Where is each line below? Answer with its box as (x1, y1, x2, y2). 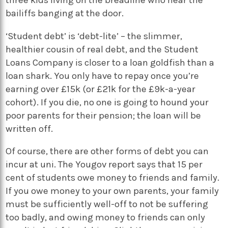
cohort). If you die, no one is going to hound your (6, 96, 209, 108)
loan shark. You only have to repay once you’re (6, 70, 199, 81)
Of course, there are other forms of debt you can (6, 146, 209, 157)
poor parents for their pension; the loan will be (6, 109, 202, 121)
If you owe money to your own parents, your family (6, 185, 219, 197)
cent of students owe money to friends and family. (6, 172, 220, 184)
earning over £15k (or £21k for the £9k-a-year (6, 83, 196, 95)
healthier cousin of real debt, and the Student (6, 43, 199, 55)
